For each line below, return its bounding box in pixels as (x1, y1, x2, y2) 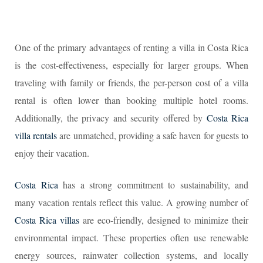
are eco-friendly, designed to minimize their (79, 214, 248, 226)
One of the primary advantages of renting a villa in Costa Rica (15, 41, 248, 53)
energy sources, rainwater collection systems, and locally (15, 249, 248, 261)
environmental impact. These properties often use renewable (15, 231, 248, 244)
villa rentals (15, 129, 58, 141)
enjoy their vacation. (15, 147, 89, 159)
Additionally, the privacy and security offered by (15, 112, 207, 124)
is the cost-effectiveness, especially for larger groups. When (15, 59, 248, 71)
